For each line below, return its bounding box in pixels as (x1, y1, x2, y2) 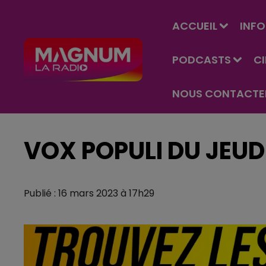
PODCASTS (172, 52, 231, 67)
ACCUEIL (172, 18, 217, 33)
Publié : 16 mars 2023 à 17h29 (24, 186, 154, 200)
